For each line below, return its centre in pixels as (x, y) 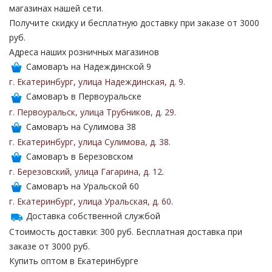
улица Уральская (113, 202)
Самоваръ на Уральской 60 (81, 186)
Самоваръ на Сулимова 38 (80, 126)
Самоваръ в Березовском (78, 156)
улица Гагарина (107, 172)
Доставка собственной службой (92, 216)
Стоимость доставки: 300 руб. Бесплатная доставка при (126, 231)
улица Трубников (115, 112)
